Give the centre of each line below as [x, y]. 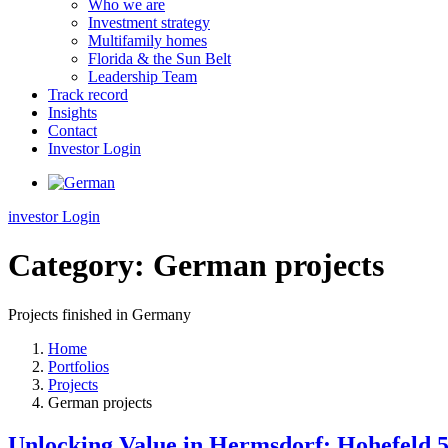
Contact [72, 130]
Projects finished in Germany [99, 314]
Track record [88, 94]
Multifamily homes [147, 40]
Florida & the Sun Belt [159, 58]
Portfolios [78, 366]
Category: [80, 265]
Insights [72, 112]
